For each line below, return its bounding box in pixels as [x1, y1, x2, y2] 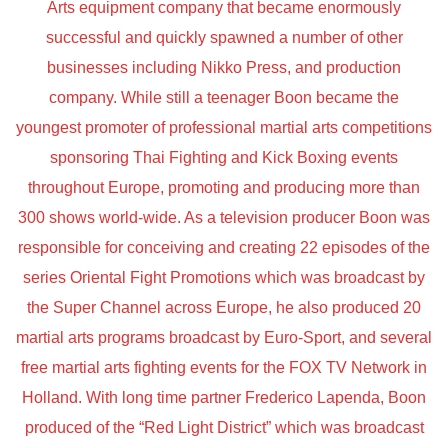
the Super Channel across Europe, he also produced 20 [27, 299, 421, 317]
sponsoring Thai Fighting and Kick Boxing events [50, 149, 398, 167]
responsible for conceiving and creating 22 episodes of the [18, 239, 430, 257]
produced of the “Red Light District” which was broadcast [24, 419, 424, 437]
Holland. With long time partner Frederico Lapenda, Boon [22, 389, 426, 407]
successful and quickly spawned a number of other [45, 29, 403, 47]
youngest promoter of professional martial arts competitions [16, 119, 432, 137]
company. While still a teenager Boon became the [49, 89, 399, 107]
